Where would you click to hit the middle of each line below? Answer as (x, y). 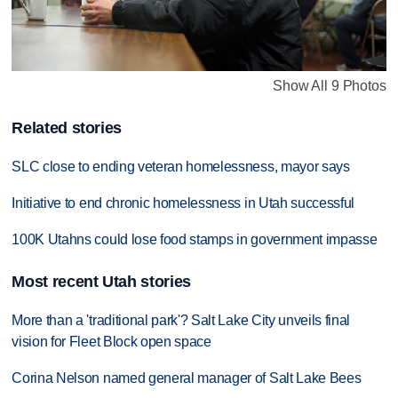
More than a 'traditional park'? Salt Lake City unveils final (181, 321)
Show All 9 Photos (330, 85)
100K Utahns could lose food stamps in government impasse (195, 239)
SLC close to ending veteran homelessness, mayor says (181, 167)
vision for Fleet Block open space (111, 342)
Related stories (67, 128)
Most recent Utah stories (101, 282)
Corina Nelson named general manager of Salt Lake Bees (187, 378)
